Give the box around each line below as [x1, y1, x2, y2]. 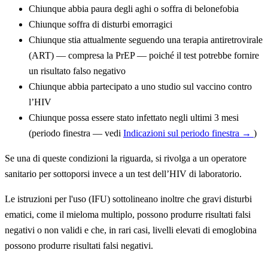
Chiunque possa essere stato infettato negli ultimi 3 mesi [29, 112, 239, 123]
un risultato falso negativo [29, 66, 126, 77]
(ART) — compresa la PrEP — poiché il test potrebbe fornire [29, 50, 259, 61]
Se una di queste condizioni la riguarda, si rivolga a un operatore [5, 153, 246, 164]
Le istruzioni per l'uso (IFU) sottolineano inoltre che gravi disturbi [5, 194, 252, 205]
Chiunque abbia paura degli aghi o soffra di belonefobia [29, 4, 239, 14]
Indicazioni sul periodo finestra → [123, 128, 254, 139]
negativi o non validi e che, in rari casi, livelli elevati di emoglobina [5, 225, 257, 236]
